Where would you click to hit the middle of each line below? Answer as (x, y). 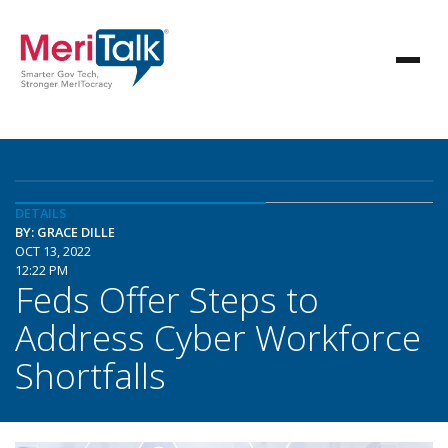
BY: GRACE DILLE (65, 232)
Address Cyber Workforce (218, 337)
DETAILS (41, 213)
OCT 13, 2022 (53, 251)
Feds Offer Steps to (167, 299)
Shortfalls (90, 375)
